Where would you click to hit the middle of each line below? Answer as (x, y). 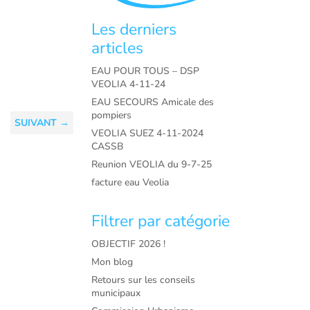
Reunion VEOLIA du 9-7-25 (152, 164)
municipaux (116, 293)
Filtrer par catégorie (161, 221)
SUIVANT (35, 122)
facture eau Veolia (130, 182)
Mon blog (112, 262)
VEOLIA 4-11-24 (129, 84)
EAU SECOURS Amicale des (153, 102)
